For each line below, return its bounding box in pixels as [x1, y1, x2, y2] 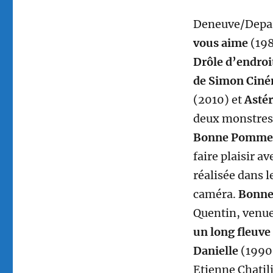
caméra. [193, 186, 238, 201]
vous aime [193, 35, 248, 50]
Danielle [193, 243, 238, 258]
